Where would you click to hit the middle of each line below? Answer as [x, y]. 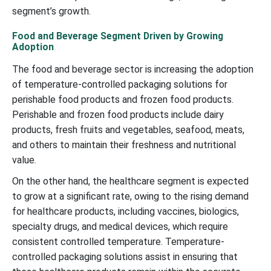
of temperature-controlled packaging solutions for [120, 84]
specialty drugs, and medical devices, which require [120, 226]
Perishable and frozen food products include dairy [118, 114]
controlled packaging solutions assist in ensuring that [125, 256]
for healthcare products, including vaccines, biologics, [126, 211]
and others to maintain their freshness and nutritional [124, 145]
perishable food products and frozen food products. [123, 99]
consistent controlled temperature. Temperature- [118, 241]
